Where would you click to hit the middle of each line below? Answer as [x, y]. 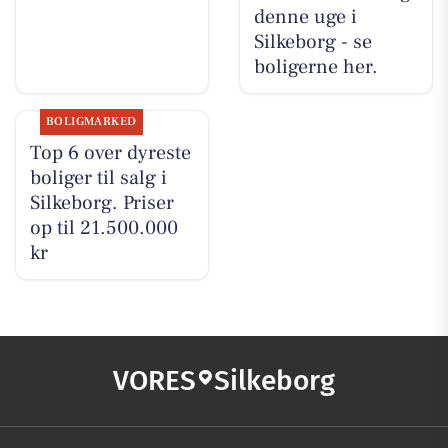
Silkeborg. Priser [101, 202]
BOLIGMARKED [91, 121]
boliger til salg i [98, 177]
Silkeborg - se [312, 41]
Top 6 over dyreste [110, 152]
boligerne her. [315, 66]
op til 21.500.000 [103, 227]
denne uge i [305, 16]
